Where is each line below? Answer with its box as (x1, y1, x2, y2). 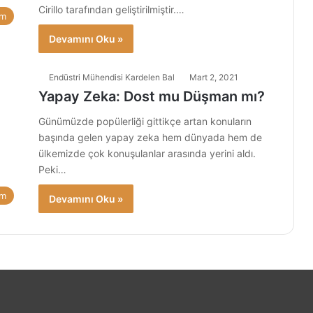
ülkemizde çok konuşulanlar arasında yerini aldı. (38, 147, 256, 159)
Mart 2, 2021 (189, 72, 238, 82)
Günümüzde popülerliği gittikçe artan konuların (38, 115, 252, 127)
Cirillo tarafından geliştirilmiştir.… (38, 3, 184, 15)
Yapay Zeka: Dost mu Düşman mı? (38, 88, 265, 105)
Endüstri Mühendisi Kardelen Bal (49, 72, 175, 82)
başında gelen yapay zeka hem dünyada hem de (38, 131, 262, 143)
